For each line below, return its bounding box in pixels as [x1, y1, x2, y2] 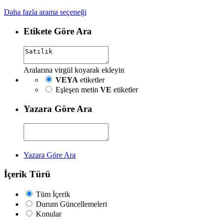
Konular [36, 209, 61, 218]
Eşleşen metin [55, 85, 100, 94]
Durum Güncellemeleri [36, 199, 107, 208]
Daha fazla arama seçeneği [4, 8, 86, 17]
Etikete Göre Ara [24, 26, 92, 37]
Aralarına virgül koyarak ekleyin [24, 65, 124, 74]
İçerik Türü [4, 169, 51, 179]
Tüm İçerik [36, 190, 70, 198]
